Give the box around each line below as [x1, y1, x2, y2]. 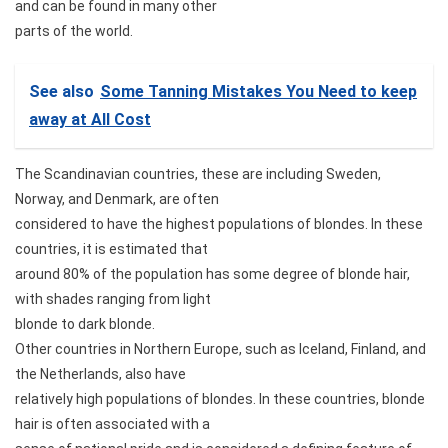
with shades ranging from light [15, 290, 211, 307]
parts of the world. [15, 22, 133, 39]
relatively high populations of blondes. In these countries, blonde [15, 390, 425, 407]
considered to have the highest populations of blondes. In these [15, 215, 423, 232]
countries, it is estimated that [15, 240, 208, 257]
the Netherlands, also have [15, 365, 186, 382]
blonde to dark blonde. [15, 315, 155, 332]
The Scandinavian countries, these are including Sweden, [15, 165, 381, 182]
